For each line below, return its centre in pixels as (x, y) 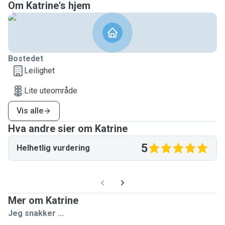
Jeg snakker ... (36, 213)
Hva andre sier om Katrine (68, 129)
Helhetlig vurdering (53, 148)
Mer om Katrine (43, 200)
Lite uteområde (51, 91)
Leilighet (39, 71)
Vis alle (30, 111)
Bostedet (26, 59)
